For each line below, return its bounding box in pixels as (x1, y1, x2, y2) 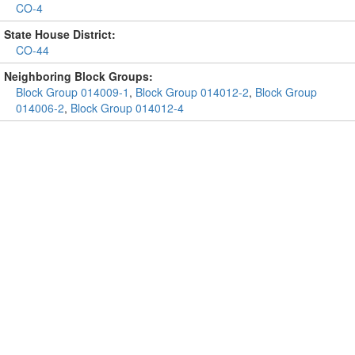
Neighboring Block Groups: (4, 68, 153, 84)
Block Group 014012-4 (71, 100, 184, 116)
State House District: (4, 26, 116, 42)
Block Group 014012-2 (136, 84, 249, 100)
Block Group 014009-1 (16, 84, 129, 100)
